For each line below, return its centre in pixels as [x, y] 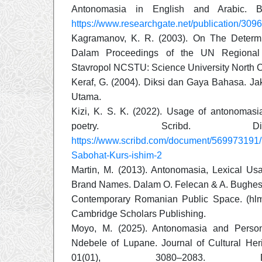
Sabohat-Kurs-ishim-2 [117, 155]
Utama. [86, 96]
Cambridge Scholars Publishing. [139, 213]
